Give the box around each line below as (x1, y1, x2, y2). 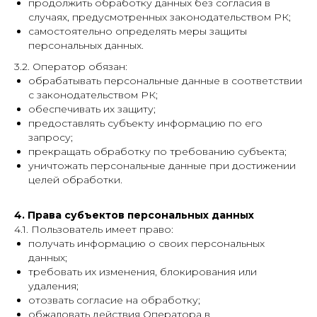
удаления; (28, 279, 79, 292)
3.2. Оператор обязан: (14, 60, 127, 73)
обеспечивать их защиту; (28, 103, 156, 115)
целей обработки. (28, 173, 122, 186)
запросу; (28, 131, 73, 144)
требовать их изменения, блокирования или (28, 265, 257, 278)
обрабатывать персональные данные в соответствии (28, 74, 302, 87)
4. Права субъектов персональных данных (14, 209, 254, 221)
